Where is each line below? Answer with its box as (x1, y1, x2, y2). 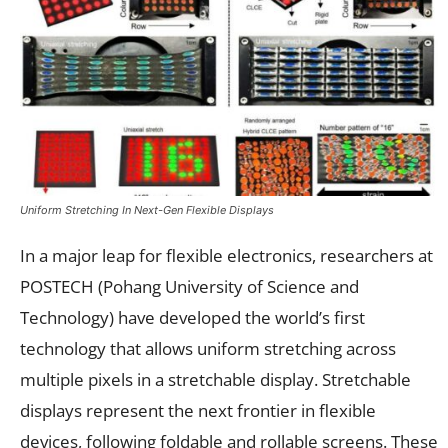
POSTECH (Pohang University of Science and (20, 274, 359, 298)
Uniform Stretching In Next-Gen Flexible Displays (20, 202, 274, 217)
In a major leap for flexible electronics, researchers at (20, 243, 433, 267)
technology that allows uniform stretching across (20, 336, 396, 360)
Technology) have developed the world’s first (20, 305, 365, 329)
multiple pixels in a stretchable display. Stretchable (20, 367, 411, 391)
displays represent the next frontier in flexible (20, 398, 376, 422)
